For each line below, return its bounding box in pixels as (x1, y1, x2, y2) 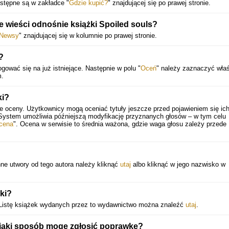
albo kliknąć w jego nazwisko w (131, 161, 225, 168)
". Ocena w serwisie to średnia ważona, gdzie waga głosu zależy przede (13, 120, 226, 128)
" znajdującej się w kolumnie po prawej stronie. (19, 32, 157, 39)
